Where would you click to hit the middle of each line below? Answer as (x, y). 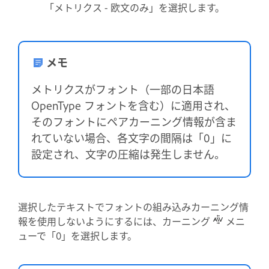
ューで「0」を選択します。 (77, 235)
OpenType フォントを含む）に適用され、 (133, 105)
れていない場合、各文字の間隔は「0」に (131, 137)
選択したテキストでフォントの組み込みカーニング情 (133, 206)
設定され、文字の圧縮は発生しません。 (128, 153)
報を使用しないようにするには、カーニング (115, 221)
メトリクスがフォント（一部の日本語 (123, 89)
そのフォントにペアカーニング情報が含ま (134, 121)
